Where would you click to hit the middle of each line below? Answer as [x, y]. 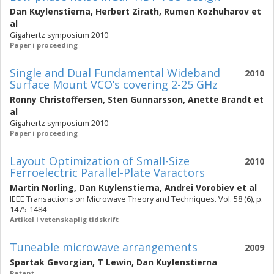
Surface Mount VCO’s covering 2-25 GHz [114, 84]
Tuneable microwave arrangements [104, 247]
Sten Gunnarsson [145, 99]
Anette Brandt [220, 99]
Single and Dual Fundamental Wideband [115, 73]
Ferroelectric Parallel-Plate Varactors [107, 172]
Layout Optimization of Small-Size [100, 161]
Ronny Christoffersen [56, 99]
